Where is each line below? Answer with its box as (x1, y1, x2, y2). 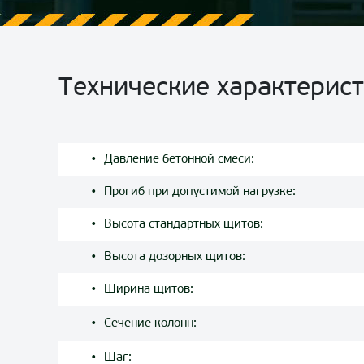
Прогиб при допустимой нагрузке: (104, 186, 296, 198)
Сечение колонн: (104, 318, 197, 330)
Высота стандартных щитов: (104, 219, 263, 231)
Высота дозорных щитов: (104, 251, 245, 263)
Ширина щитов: (104, 284, 193, 296)
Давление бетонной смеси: (104, 154, 254, 166)
